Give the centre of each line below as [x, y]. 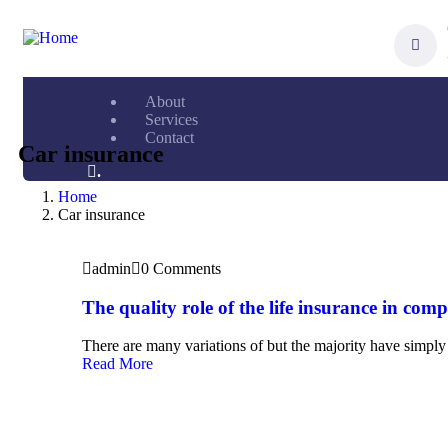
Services [171, 119]
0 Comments [181, 268]
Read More [117, 364]
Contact [169, 137]
